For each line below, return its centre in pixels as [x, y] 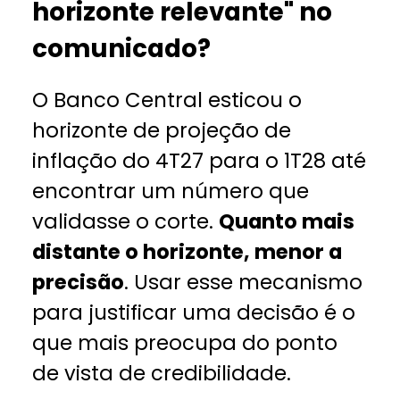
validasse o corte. [126, 221]
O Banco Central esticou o [167, 100]
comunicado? [122, 49]
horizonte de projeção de [162, 130]
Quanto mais [287, 221]
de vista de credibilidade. [162, 373]
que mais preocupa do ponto [185, 342]
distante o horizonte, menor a [187, 251]
